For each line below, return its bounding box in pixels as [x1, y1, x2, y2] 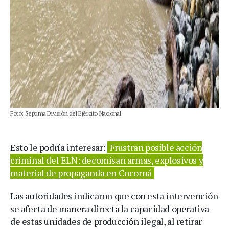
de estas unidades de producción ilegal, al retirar [10, 215, 202, 227]
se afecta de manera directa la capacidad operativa [10, 202, 210, 215]
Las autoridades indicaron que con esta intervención [10, 189, 218, 202]
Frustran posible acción [109, 141, 202, 153]
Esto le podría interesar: [10, 141, 107, 153]
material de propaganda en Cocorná [10, 166, 152, 179]
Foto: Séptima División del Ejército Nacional [10, 109, 121, 117]
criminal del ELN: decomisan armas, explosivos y [10, 153, 203, 166]
